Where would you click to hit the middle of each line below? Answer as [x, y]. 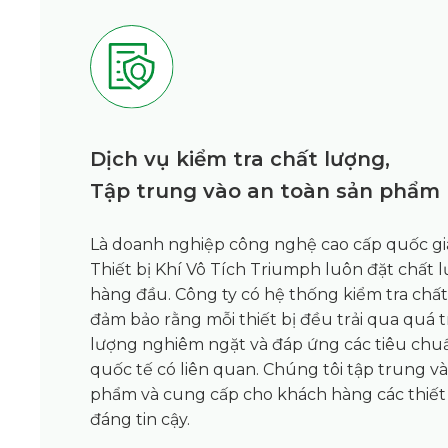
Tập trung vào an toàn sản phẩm [265, 191]
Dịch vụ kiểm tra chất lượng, [243, 159]
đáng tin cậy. [140, 420]
